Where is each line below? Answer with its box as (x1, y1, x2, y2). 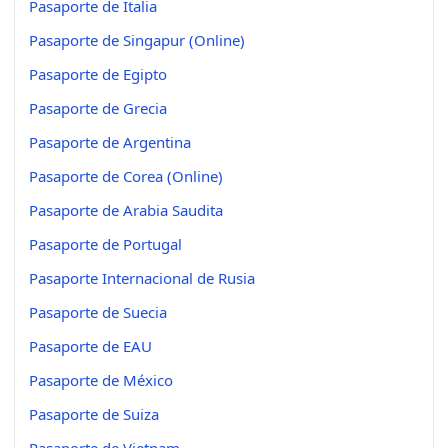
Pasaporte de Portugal (29, 233, 182, 254)
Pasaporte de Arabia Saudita (29, 199, 223, 220)
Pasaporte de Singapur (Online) (29, 29, 245, 50)
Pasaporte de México (29, 369, 173, 390)
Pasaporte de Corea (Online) (29, 165, 223, 186)
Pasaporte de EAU (29, 335, 152, 356)
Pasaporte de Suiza (29, 403, 159, 424)
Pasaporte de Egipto (29, 63, 167, 84)
